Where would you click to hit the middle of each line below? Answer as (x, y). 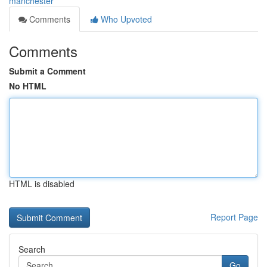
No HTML (28, 86)
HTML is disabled (42, 184)
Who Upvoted (125, 19)
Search (32, 249)
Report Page (234, 217)
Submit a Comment (47, 71)
